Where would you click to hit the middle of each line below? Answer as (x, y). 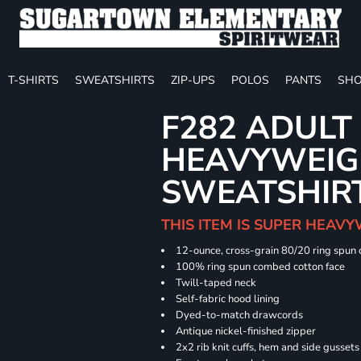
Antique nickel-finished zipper (246, 331)
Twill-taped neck (216, 283)
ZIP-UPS (193, 80)
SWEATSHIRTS (115, 80)
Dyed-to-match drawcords (240, 315)
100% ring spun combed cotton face (261, 267)
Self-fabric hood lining (228, 299)
